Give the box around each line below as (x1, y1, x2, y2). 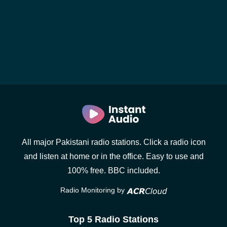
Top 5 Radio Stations (68, 214, 159, 225)
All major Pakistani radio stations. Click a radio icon (21, 138, 206, 147)
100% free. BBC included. (67, 166, 160, 175)
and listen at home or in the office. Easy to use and (23, 152, 204, 161)
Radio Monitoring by (60, 186, 127, 195)
